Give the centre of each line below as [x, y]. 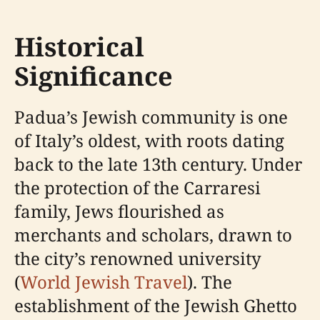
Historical [79, 47]
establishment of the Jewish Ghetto [156, 305]
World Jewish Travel [104, 282]
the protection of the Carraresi [137, 187]
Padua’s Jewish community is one [151, 117]
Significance [94, 76]
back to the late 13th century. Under [158, 164]
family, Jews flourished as [119, 211]
